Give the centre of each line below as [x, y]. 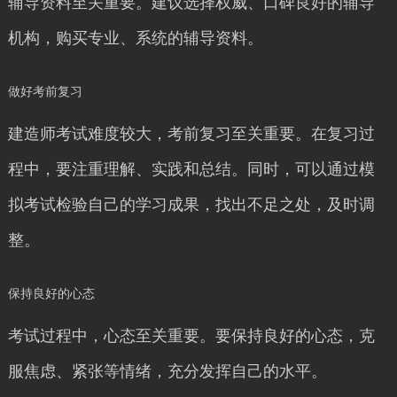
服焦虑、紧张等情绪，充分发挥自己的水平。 [167, 371]
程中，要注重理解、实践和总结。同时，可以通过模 [191, 169]
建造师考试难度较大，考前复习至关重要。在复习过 [191, 134]
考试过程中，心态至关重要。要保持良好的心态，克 [191, 336]
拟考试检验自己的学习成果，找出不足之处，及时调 [191, 205]
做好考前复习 [45, 92]
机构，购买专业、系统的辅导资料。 [135, 38]
